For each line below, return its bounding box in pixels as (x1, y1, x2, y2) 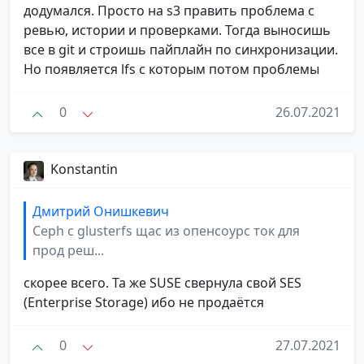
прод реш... (32, 240, 104, 259)
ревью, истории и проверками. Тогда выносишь (24, 21, 331, 40)
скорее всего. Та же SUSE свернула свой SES (24, 273, 301, 292)
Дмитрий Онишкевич (32, 201, 169, 220)
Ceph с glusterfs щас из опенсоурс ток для (32, 221, 300, 240)
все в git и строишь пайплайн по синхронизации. (24, 41, 338, 59)
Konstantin (50, 160, 118, 179)
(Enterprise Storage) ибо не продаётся (24, 292, 264, 311)
